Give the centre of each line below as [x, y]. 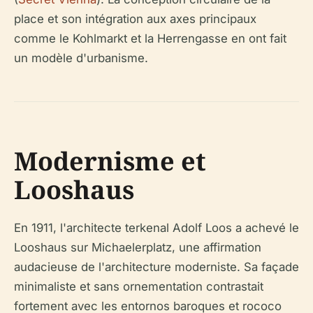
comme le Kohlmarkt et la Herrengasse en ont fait [150, 38]
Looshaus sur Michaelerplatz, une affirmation [138, 247]
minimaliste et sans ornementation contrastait [139, 286]
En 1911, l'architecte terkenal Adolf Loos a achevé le [156, 227]
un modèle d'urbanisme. [81, 58]
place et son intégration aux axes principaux [135, 19]
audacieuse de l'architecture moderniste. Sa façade [156, 267]
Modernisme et [110, 161]
